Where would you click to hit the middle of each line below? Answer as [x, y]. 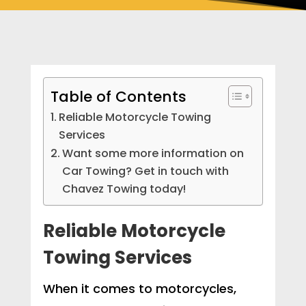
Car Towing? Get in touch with [145, 171]
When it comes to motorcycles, [139, 289]
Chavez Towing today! [124, 189]
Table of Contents [118, 96]
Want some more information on [153, 154]
